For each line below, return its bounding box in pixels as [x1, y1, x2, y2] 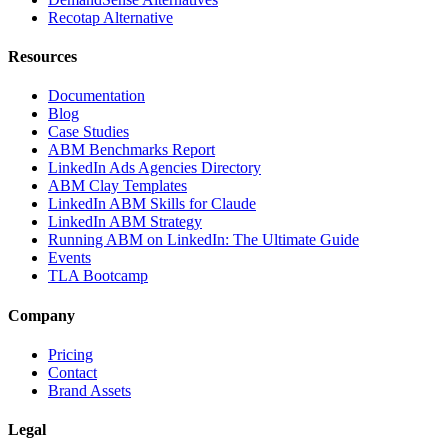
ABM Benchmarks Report [48, 141, 215, 159]
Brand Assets [48, 381, 131, 399]
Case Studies [48, 123, 129, 141]
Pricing [48, 345, 93, 363]
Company [8, 306, 75, 324]
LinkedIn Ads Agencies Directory [48, 159, 261, 177]
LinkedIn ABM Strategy [48, 213, 202, 231]
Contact [48, 363, 97, 381]
